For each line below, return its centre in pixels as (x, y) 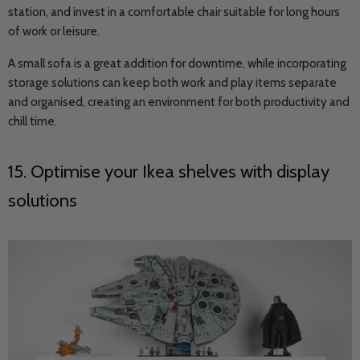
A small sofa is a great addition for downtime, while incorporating (177, 63)
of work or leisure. (55, 31)
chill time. (33, 121)
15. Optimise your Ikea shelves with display (169, 171)
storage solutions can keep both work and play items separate (172, 83)
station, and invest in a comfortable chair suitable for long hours (174, 12)
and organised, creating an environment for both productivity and (179, 102)
